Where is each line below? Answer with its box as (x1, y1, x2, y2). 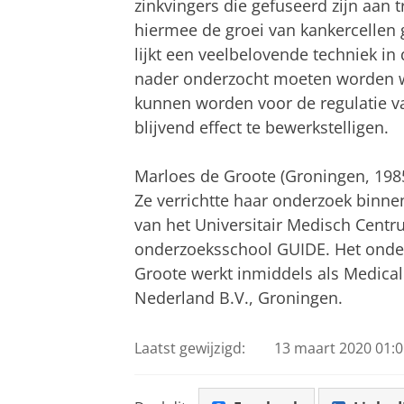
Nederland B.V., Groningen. (134, 286, 343, 308)
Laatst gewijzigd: (134, 338, 245, 359)
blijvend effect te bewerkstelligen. (134, 115, 389, 138)
